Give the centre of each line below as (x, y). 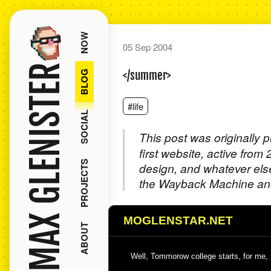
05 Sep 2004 (147, 47)
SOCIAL (84, 127)
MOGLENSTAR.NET (178, 220)
